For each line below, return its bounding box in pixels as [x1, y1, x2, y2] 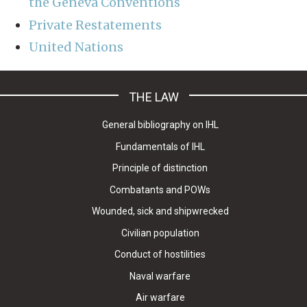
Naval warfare [130, 270, 191, 282]
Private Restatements [29, 16, 162, 33]
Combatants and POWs [110, 184, 211, 195]
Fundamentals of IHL [115, 140, 205, 152]
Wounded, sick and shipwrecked [91, 206, 229, 217]
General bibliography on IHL [101, 119, 219, 131]
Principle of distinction [112, 162, 208, 174]
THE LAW [128, 90, 179, 105]
